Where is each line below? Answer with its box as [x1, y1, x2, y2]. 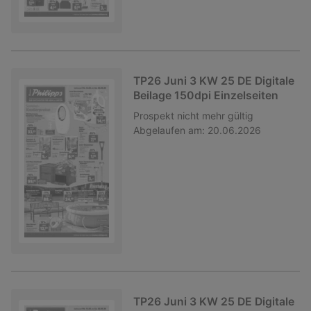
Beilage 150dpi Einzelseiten [133, 88, 278, 102]
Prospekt [133, 109, 174, 121]
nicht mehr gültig [177, 109, 253, 121]
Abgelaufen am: [133, 124, 205, 136]
